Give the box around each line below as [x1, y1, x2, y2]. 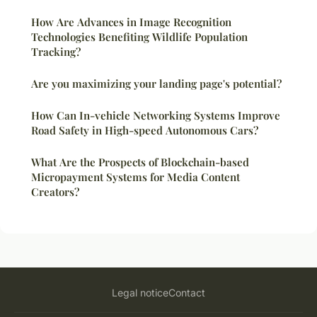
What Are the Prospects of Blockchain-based [31, 155, 249, 170]
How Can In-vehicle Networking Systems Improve [31, 108, 280, 123]
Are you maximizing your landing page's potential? [31, 76, 282, 91]
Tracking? [31, 45, 81, 59]
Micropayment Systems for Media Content [31, 170, 240, 185]
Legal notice [112, 287, 168, 299]
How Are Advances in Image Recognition [31, 15, 231, 30]
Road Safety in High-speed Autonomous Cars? [31, 123, 258, 138]
